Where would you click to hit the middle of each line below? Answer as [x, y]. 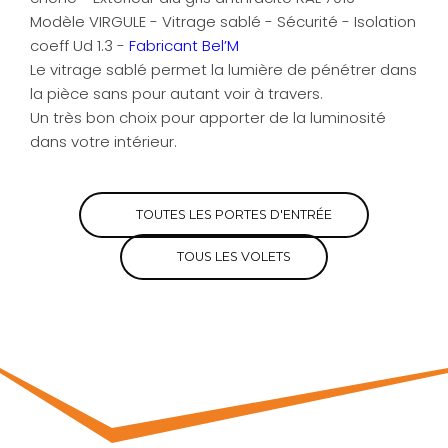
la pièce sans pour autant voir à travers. [178, 94]
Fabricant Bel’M [184, 46]
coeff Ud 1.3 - [79, 46]
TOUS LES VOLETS [234, 257]
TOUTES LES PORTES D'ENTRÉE [234, 215]
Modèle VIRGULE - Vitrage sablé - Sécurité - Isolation [223, 22]
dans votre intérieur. [105, 142]
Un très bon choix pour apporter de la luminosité [208, 118]
